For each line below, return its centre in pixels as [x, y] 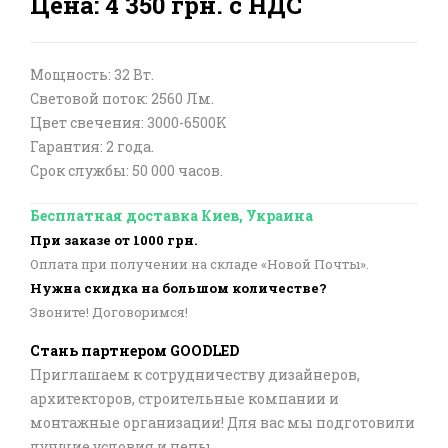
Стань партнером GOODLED [134, 350]
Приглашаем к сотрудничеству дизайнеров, [195, 374]
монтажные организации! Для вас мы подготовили [222, 422]
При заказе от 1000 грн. [113, 240]
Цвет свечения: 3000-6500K [128, 122]
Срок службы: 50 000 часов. [126, 170]
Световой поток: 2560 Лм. [122, 98]
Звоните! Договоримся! [109, 312]
